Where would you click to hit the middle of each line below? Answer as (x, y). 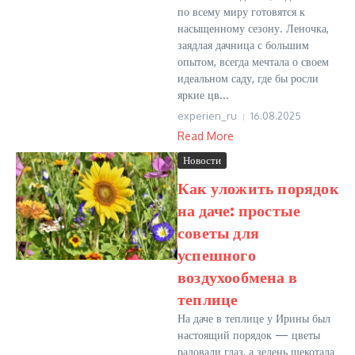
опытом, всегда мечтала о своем (253, 61)
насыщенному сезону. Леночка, (253, 28)
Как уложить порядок (258, 187)
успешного (217, 254)
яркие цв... (203, 95)
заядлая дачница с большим (243, 45)
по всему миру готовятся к (241, 11)
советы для (218, 232)
